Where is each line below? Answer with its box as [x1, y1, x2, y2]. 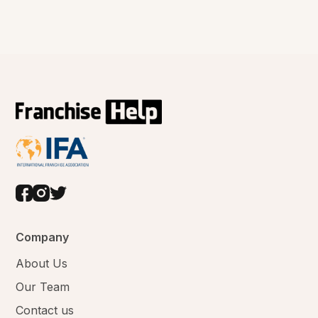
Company [16, 230, 70, 245]
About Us [16, 256, 68, 271]
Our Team [16, 280, 70, 295]
